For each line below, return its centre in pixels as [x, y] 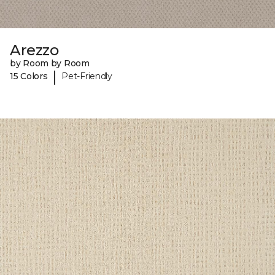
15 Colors [29, 76]
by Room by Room [50, 63]
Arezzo [34, 50]
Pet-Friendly [87, 76]
